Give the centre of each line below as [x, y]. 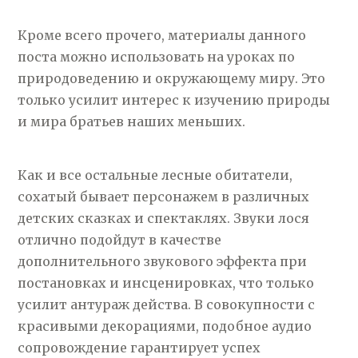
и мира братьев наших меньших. [132, 121]
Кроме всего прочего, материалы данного [162, 35]
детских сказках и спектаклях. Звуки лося [164, 218]
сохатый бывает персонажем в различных [164, 197]
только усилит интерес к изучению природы [174, 100]
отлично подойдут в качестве [120, 240]
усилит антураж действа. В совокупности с [167, 304]
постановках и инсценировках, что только [166, 283]
